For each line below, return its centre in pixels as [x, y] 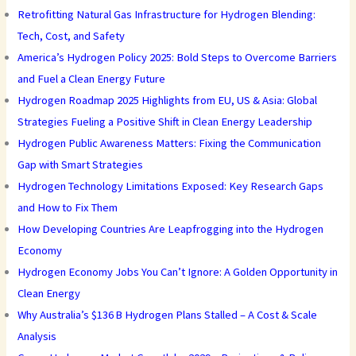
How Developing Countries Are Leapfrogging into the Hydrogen [171, 229]
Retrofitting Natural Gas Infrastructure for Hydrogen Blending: [167, 15]
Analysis [37, 337]
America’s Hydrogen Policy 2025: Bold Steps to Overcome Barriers [178, 58]
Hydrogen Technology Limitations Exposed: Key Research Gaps [171, 186]
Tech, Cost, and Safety [72, 36]
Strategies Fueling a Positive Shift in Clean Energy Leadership [165, 122]
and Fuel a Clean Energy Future [92, 79]
